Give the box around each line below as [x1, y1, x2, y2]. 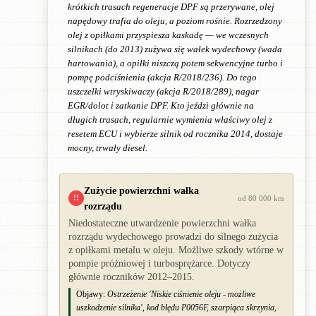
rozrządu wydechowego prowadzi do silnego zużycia [68, 231, 278, 242]
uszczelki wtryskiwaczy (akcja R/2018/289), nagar [68, 86, 259, 97]
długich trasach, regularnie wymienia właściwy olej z [68, 114, 272, 125]
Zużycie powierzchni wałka [84, 184, 199, 196]
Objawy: [76, 288, 105, 299]
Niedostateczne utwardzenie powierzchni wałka [68, 217, 256, 229]
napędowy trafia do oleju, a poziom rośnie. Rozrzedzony [68, 16, 282, 26]
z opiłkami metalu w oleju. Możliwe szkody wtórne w [68, 244, 284, 255]
